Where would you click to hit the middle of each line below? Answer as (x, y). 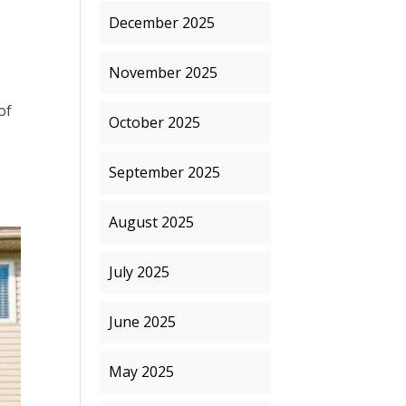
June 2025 (143, 322)
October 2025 (155, 122)
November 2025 (164, 72)
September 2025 (165, 172)
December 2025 (162, 23)
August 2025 (152, 222)
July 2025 (140, 272)
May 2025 (142, 372)
